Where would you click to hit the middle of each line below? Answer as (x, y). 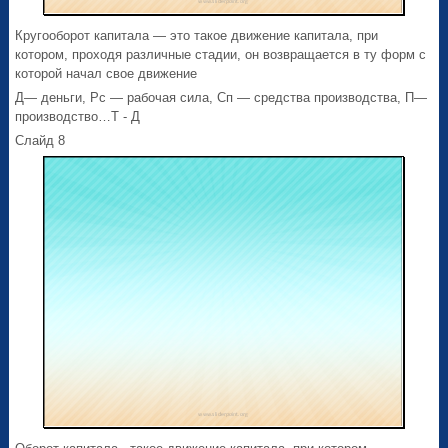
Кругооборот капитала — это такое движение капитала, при (197, 36)
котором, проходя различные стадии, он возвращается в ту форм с (221, 55)
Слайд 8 (40, 141)
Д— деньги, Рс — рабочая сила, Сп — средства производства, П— (221, 98)
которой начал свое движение (106, 74)
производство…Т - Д (78, 117)
